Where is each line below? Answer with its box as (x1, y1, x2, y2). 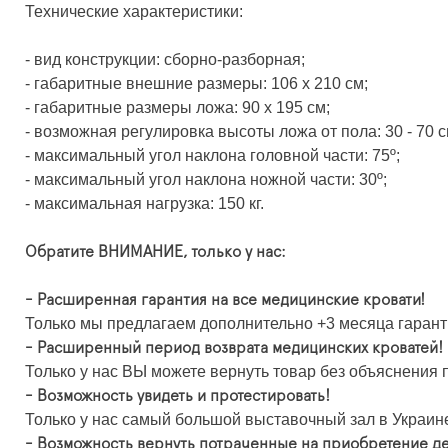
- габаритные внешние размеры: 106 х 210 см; (25, 74, 368, 92)
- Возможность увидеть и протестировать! (25, 387, 330, 404)
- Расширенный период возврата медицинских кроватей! (25, 339, 443, 356)
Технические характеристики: (25, 2, 243, 20)
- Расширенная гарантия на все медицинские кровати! (25, 291, 429, 308)
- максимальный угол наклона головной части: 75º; (25, 146, 400, 164)
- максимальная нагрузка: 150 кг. (25, 194, 264, 212)
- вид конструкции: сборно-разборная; (25, 50, 305, 68)
